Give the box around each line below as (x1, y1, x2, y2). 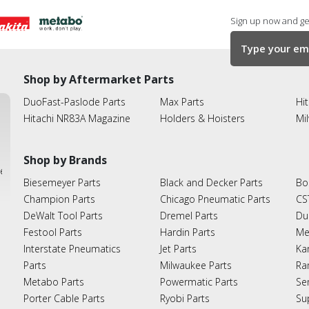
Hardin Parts (159, 225, 215, 239)
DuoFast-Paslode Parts (23, 94, 126, 108)
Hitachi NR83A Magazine (23, 111, 130, 125)
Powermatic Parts (159, 275, 238, 288)
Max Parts (159, 94, 204, 108)
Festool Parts (23, 225, 82, 239)
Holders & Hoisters (159, 111, 245, 125)
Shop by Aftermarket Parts (23, 71, 174, 87)
